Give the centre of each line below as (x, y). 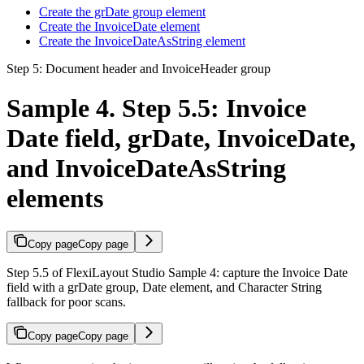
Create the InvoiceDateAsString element (142, 41)
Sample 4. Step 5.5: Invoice (156, 108)
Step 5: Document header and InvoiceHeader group (139, 68)
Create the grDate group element (122, 11)
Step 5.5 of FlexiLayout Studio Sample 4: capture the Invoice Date (177, 273)
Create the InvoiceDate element (119, 26)
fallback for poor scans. (66, 302)
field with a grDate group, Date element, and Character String (164, 288)
